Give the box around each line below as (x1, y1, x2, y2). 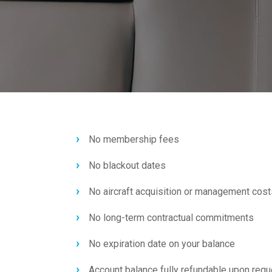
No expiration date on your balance (89, 238, 235, 250)
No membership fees (89, 134, 179, 145)
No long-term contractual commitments (89, 212, 254, 223)
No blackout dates (89, 160, 166, 171)
